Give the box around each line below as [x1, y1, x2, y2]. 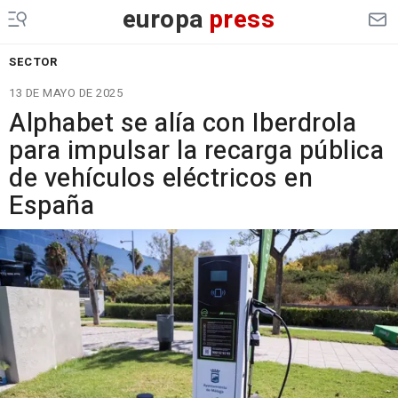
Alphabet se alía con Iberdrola [9, 105, 356, 142]
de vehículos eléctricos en [9, 160, 313, 197]
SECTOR [9, 53, 57, 70]
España [9, 187, 94, 225]
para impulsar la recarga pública [9, 132, 384, 170]
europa [122, 2, 204, 38]
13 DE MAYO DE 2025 [9, 84, 123, 101]
